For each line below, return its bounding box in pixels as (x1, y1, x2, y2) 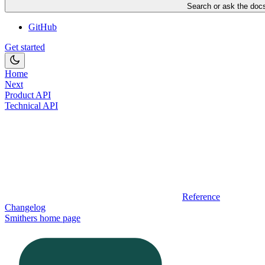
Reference (182, 192, 220, 202)
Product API (5, 90, 51, 101)
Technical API (5, 101, 58, 111)
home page (37, 213, 80, 224)
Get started (5, 42, 45, 53)
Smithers (5, 213, 37, 224)
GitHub (28, 22, 57, 33)
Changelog (5, 202, 46, 213)
